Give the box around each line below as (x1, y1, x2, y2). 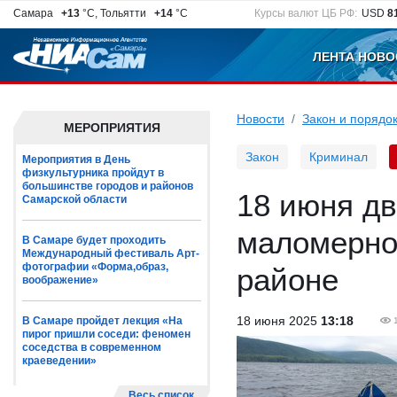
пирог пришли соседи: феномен (22, 328, 191, 340)
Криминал (309, 150, 368, 164)
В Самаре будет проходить (22, 234, 166, 246)
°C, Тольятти (80, 7, 152, 19)
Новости (237, 112, 284, 126)
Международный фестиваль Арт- (22, 247, 199, 260)
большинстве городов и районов (22, 180, 193, 192)
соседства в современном (22, 341, 161, 354)
